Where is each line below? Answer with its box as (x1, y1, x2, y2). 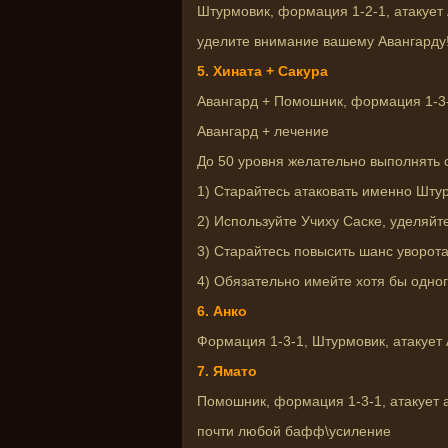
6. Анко (197, 303, 247, 319)
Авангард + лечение (197, 123, 329, 139)
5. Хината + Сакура (197, 63, 328, 79)
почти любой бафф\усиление (197, 423, 391, 439)
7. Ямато (197, 363, 257, 379)
